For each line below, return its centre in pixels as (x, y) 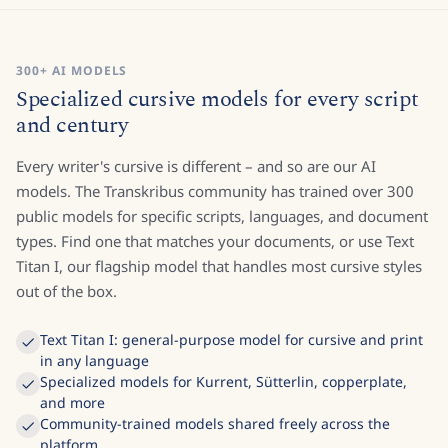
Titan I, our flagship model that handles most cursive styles (219, 303)
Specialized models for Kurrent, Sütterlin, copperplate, (223, 419)
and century (72, 163)
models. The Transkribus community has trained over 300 (215, 228)
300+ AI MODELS (72, 108)
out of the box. (66, 328)
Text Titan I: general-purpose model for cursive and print (231, 377)
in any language (94, 398)
